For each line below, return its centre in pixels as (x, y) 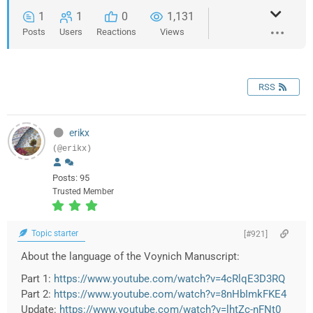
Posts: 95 (71, 178)
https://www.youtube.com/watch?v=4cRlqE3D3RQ (169, 279)
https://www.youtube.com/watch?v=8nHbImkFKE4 (170, 294)
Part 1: (37, 279)
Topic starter (54, 234)
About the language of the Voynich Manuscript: (130, 257)
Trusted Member (83, 192)
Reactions (116, 32)
